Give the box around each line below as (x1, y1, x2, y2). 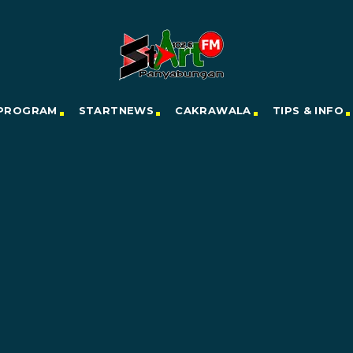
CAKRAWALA (175, 104, 251, 117)
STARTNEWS (78, 104, 154, 117)
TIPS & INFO (272, 104, 344, 117)
